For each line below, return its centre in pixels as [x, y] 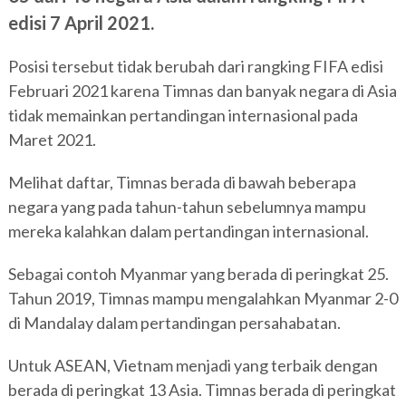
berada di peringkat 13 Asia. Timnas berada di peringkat [202, 390]
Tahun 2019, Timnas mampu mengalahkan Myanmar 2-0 [203, 298]
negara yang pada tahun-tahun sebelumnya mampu [187, 207]
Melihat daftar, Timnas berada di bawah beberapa [182, 182]
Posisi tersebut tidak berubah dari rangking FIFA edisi [195, 66]
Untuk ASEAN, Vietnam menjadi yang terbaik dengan [193, 365]
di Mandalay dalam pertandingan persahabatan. [174, 323]
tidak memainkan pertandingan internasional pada [183, 115]
